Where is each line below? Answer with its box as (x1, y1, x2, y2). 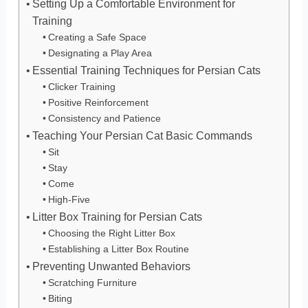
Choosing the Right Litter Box (48, 228, 176, 239)
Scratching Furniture (48, 277, 137, 289)
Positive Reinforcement (48, 97, 149, 109)
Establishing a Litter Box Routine (48, 243, 190, 255)
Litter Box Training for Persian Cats (32, 211, 202, 223)
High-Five (48, 194, 91, 206)
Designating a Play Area (48, 47, 153, 59)
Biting (48, 293, 73, 305)
